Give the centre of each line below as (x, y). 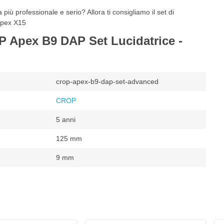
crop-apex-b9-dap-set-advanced (107, 82)
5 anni (66, 120)
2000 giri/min (28, 176)
